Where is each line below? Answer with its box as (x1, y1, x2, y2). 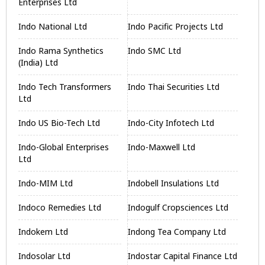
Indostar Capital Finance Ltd (128, 250, 238, 261)
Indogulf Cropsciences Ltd (128, 202, 229, 213)
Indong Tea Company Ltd (128, 226, 227, 237)
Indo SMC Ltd (128, 45, 182, 56)
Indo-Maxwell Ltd (128, 141, 196, 153)
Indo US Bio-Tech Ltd (18, 117, 100, 128)
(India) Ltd (18, 57, 58, 68)
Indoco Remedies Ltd (18, 202, 101, 213)
